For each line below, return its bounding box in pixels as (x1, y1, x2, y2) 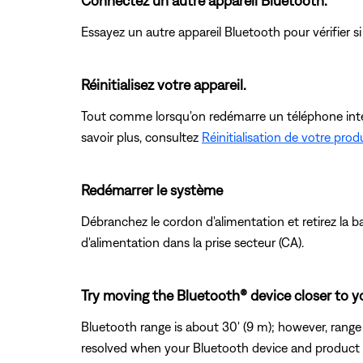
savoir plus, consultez (81, 129, 202, 144)
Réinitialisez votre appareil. (81, 75, 246, 93)
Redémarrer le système (81, 181, 223, 199)
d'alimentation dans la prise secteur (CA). (81, 234, 304, 250)
